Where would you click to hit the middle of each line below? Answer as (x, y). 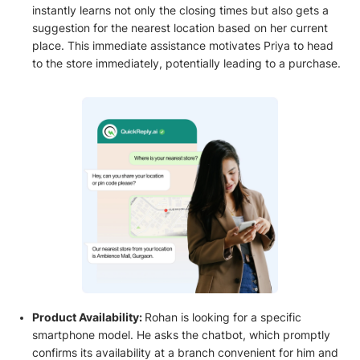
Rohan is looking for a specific (223, 318)
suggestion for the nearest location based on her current (180, 28)
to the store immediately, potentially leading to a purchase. (186, 63)
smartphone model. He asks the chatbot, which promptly (181, 335)
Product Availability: (88, 318)
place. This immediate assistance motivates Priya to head (182, 45)
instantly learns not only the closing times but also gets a (180, 10)
